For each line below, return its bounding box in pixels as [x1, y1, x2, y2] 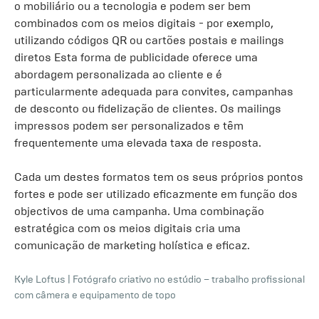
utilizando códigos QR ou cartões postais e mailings [14, 33, 284, 47]
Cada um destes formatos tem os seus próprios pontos [14, 170, 303, 184]
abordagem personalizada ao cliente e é [14, 68, 222, 81]
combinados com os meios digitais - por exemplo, [14, 16, 273, 30]
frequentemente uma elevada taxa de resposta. [14, 136, 261, 150]
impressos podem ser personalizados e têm [14, 119, 244, 132]
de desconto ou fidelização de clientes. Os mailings [14, 102, 281, 115]
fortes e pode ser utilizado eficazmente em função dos [14, 187, 298, 201]
